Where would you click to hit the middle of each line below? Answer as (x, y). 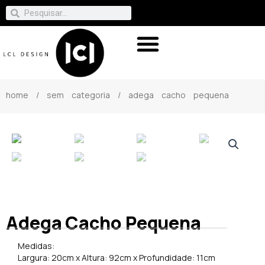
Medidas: (36, 245)
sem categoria (78, 95)
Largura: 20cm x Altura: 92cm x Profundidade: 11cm (117, 257)
